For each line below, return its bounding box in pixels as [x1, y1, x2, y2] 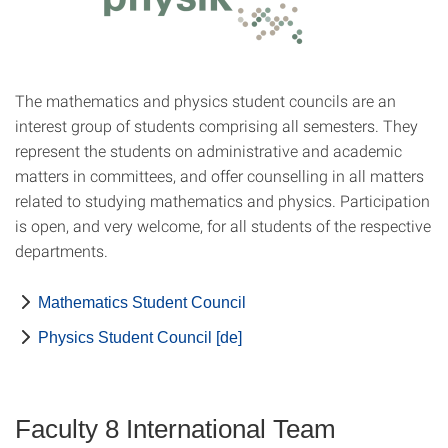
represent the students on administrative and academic [15, 140, 402, 161]
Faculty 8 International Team [15, 414, 336, 444]
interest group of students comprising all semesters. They [15, 115, 418, 136]
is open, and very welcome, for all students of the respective [15, 215, 431, 236]
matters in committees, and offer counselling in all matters [15, 165, 424, 186]
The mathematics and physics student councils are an [15, 90, 396, 111]
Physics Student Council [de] [38, 329, 242, 346]
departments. [15, 240, 108, 261]
